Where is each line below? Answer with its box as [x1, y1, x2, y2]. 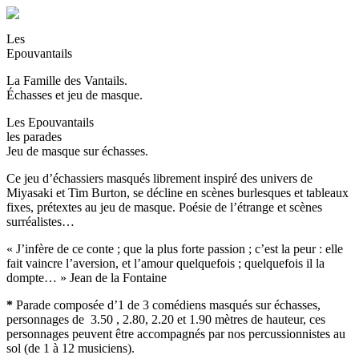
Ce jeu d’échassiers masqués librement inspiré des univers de [6, 171, 313, 185]
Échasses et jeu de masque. [6, 88, 143, 102]
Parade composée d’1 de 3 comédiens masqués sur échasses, [13, 298, 321, 312]
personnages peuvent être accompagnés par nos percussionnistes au [6, 327, 345, 341]
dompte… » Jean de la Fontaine [6, 271, 167, 284]
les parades [6, 130, 62, 143]
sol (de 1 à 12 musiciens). [6, 341, 135, 355]
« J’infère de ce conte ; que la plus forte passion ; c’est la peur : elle [6, 242, 343, 256]
